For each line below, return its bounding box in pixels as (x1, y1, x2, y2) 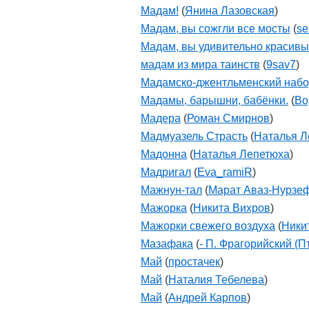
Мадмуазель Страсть (141, 130, 248, 142)
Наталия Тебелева (168, 274, 264, 286)
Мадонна (141, 148, 187, 160)
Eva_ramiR (197, 166, 252, 178)
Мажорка (141, 202, 187, 214)
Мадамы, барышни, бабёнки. (141, 94, 288, 106)
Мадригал (141, 166, 191, 178)
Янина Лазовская (185, 5, 275, 17)
